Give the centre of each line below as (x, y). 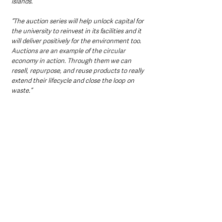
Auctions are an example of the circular (69, 51)
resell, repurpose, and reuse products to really (78, 71)
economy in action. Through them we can (72, 61)
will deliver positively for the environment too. (77, 41)
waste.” (22, 91)
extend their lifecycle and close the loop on (74, 81)
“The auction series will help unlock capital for (78, 21)
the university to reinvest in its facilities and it (77, 31)
